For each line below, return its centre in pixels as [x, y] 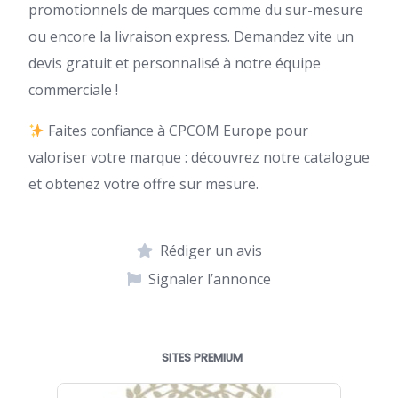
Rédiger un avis [211, 251]
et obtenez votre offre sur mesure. [143, 184]
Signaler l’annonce [210, 279]
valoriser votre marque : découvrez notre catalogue [199, 158]
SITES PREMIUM [202, 358]
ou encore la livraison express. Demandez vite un [191, 37]
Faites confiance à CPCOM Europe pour [177, 131]
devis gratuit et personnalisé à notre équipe [175, 64]
